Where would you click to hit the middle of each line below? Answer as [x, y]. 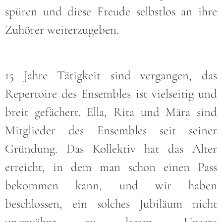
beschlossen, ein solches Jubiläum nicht [111, 204]
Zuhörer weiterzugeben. [62, 29]
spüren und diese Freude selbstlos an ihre [111, 11]
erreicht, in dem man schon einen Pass [111, 167]
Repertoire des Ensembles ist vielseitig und [111, 94]
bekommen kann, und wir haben [111, 186]
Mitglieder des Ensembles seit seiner [111, 131]
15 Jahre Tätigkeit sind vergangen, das [111, 76]
